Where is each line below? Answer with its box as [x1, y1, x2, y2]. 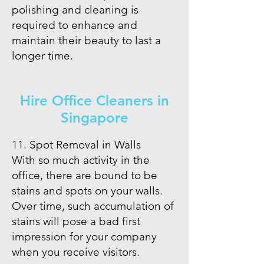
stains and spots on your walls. [12, 184, 163, 197]
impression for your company [12, 230, 157, 243]
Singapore [60, 109, 128, 126]
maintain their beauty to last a [12, 34, 161, 47]
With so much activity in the [12, 153, 150, 167]
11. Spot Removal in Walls [12, 138, 141, 151]
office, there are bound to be [12, 169, 157, 182]
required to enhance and [12, 18, 137, 32]
